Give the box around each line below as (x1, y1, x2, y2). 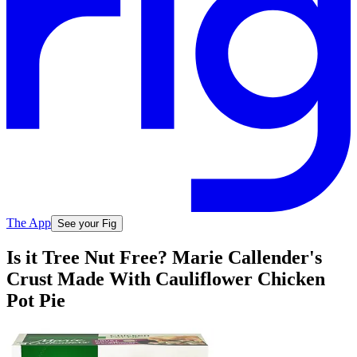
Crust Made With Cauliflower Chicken (6, 269, 325, 290)
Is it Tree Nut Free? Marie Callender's (6, 247, 322, 269)
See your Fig (57, 217, 116, 229)
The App (6, 215, 51, 229)
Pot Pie (6, 290, 65, 312)
